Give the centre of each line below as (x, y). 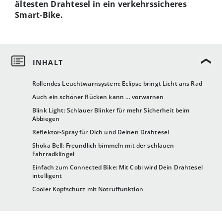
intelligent (47, 176)
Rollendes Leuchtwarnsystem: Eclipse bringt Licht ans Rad (117, 84)
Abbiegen (46, 119)
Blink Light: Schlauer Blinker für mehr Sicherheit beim (111, 111)
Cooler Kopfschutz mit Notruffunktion (88, 189)
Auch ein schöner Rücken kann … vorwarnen (98, 97)
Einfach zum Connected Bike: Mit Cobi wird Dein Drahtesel (117, 167)
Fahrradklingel (53, 154)
